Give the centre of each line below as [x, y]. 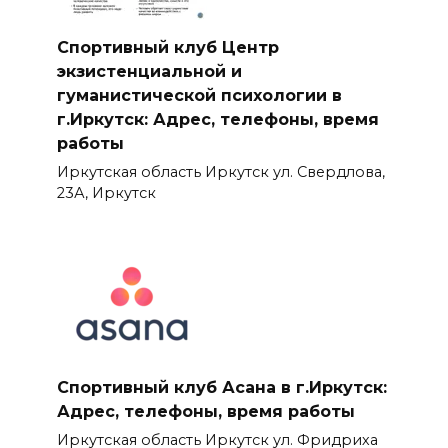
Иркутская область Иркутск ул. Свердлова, [220, 171]
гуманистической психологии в [199, 95]
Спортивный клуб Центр [167, 47]
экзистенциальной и [149, 71]
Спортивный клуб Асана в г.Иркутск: [221, 387]
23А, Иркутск [106, 192]
